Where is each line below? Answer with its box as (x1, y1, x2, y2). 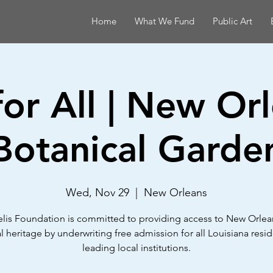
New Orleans (144, 186, 207, 199)
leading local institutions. (82, 242, 191, 253)
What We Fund (135, 15, 195, 27)
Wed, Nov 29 (66, 186, 129, 199)
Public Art (213, 15, 253, 27)
